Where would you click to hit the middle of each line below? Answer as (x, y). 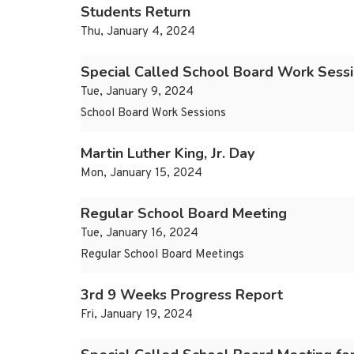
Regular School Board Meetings (162, 255)
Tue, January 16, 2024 (139, 234)
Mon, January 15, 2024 (141, 174)
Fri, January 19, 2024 (137, 315)
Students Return (136, 12)
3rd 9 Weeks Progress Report (182, 295)
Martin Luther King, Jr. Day (168, 154)
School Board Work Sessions (153, 114)
